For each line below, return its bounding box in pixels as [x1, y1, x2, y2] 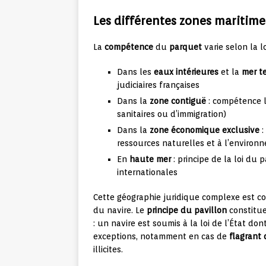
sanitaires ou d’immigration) [117, 109, 226, 119]
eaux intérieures [154, 67, 218, 77]
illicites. [93, 245, 123, 255]
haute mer [129, 154, 171, 164]
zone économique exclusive [150, 125, 259, 135]
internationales [117, 167, 178, 178]
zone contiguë [150, 96, 206, 106]
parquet [169, 42, 202, 52]
